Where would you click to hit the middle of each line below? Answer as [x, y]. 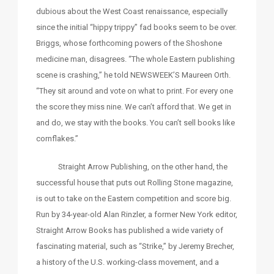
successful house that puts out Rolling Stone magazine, [135, 183]
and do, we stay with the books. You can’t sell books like [135, 123]
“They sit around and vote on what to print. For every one [135, 91]
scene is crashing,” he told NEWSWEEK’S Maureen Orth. [133, 75]
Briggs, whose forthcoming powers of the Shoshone [129, 43]
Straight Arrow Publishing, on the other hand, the [132, 167]
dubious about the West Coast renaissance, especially [132, 12]
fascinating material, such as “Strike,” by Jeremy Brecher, [135, 246]
